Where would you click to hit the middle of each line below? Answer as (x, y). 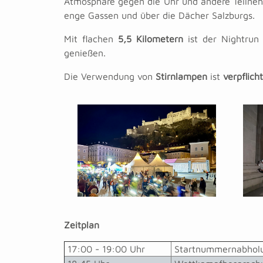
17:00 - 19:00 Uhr (105, 249)
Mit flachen (91, 39)
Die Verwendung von (110, 76)
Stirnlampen (181, 76)
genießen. (85, 53)
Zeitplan (82, 225)
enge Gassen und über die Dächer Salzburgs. (159, 15)
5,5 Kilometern (151, 39)
